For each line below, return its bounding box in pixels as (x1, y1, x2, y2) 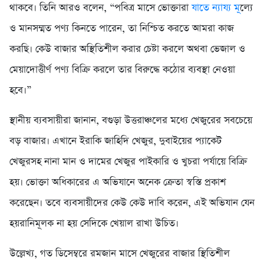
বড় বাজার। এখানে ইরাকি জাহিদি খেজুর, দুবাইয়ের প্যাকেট (9, 134, 222, 148)
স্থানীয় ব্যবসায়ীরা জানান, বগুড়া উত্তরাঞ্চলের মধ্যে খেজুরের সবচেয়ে (9, 113, 252, 127)
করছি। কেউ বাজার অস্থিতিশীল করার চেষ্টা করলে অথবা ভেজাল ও (9, 42, 245, 56)
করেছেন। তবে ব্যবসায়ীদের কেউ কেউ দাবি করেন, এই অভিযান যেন (9, 196, 255, 210)
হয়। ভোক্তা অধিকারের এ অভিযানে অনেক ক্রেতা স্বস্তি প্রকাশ (9, 175, 226, 189)
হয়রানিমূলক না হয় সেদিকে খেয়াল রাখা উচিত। (9, 216, 179, 230)
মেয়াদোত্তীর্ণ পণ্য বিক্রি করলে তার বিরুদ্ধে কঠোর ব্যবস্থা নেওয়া (9, 62, 235, 77)
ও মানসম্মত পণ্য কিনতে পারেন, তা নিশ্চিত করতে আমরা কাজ (9, 21, 234, 35)
